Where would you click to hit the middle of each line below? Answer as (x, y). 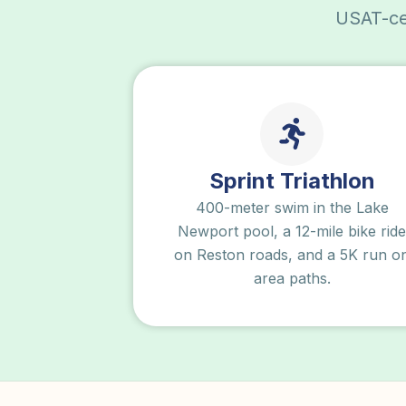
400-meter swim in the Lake (292, 207)
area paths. (292, 278)
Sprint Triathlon (292, 180)
